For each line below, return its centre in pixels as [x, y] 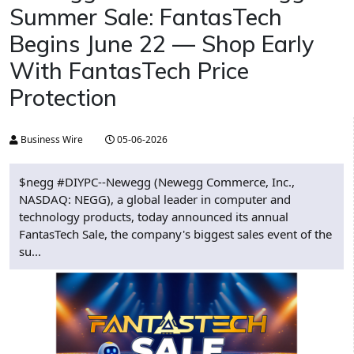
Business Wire [51, 140]
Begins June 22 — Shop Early [162, 44]
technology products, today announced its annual [154, 217]
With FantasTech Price [129, 71]
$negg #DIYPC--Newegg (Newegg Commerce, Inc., [157, 182]
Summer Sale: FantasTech [146, 17]
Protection [63, 98]
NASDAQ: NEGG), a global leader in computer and [155, 200]
